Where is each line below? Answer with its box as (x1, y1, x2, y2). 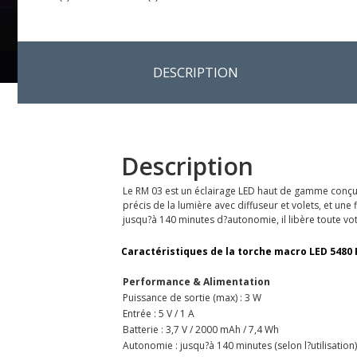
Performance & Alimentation (123, 274, 270, 288)
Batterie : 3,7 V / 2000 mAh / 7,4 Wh (123, 322, 279, 336)
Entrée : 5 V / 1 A (123, 306, 194, 320)
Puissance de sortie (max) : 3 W (123, 290, 261, 304)
